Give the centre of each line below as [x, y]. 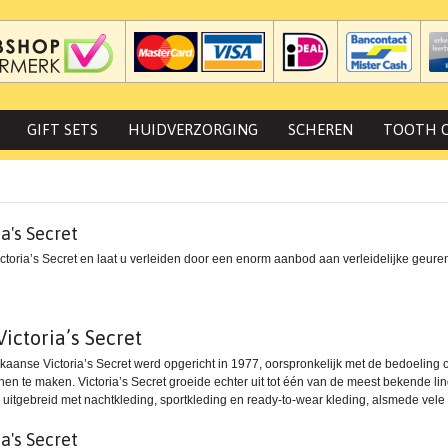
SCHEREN [320, 129]
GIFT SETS [62, 129]
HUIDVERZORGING [193, 129]
